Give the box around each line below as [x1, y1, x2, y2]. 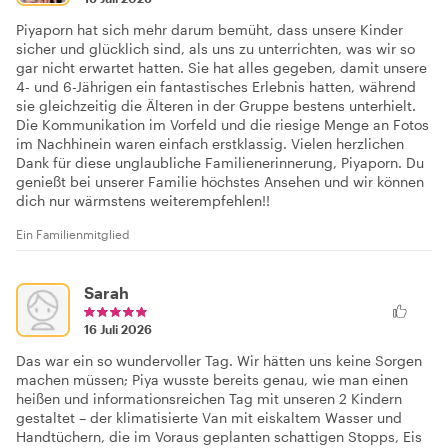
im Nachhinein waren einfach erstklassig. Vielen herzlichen [16, 134, 404, 152]
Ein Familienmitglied [16, 226, 130, 241]
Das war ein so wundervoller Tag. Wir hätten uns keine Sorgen [16, 351, 422, 369]
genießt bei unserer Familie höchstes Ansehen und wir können [16, 172, 424, 190]
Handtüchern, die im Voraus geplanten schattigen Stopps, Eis [16, 427, 422, 445]
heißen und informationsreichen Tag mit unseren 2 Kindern [16, 389, 402, 407]
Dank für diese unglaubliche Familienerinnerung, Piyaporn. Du [16, 153, 424, 171]
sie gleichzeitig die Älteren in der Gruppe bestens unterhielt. [16, 96, 416, 114]
